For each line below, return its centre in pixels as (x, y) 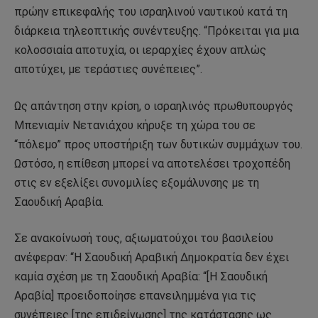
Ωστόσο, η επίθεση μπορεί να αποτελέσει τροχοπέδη (152, 163)
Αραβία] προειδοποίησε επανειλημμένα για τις (135, 296)
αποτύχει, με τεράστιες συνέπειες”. (108, 70)
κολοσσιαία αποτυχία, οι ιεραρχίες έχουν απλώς (140, 50)
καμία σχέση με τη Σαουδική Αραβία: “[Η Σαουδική (141, 277)
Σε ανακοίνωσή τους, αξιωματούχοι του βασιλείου (144, 238)
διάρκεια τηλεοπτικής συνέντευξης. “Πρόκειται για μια (157, 31)
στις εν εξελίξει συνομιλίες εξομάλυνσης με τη (137, 182)
